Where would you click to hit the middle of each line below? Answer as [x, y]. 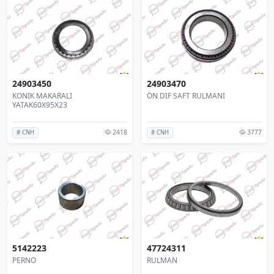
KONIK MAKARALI [42, 96]
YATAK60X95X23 [40, 105]
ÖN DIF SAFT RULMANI [186, 96]
